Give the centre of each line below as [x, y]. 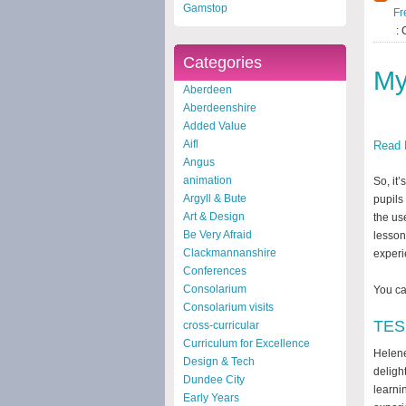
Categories [222, 63]
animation [208, 180]
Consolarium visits [228, 307]
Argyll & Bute [215, 198]
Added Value [215, 126]
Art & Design [214, 217]
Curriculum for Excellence [246, 343]
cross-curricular [221, 325]
